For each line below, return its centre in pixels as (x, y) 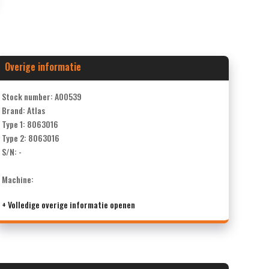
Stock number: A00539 (41, 96)
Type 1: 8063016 (30, 124)
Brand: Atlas (23, 110)
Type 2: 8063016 (30, 138)
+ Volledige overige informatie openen (68, 204)
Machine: (17, 179)
